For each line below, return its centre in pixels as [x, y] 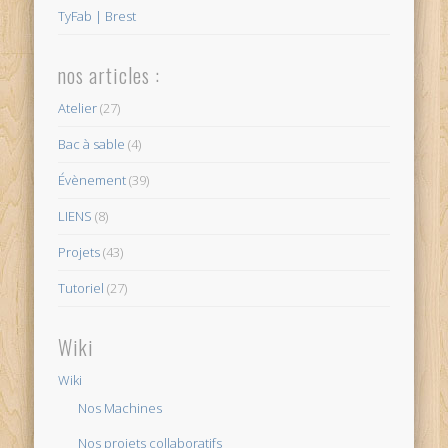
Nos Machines [120, 408]
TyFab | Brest [97, 15]
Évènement [92, 180]
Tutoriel [81, 288]
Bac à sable [92, 144]
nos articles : [109, 75]
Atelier [78, 108]
